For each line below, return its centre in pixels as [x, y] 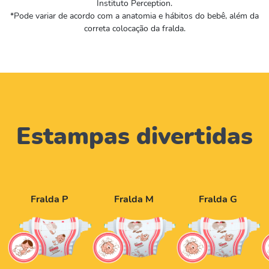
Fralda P [50, 199]
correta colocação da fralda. [134, 28]
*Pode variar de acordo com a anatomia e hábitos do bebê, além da [134, 16]
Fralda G [218, 199]
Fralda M [134, 199]
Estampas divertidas [134, 135]
